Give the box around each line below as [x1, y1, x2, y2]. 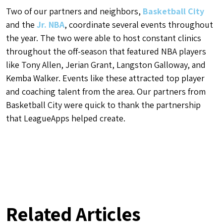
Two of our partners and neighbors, [6, 5, 143, 17]
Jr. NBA [37, 18, 64, 30]
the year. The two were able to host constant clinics [6, 32, 201, 44]
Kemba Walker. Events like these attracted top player [6, 72, 205, 84]
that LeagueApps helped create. [6, 112, 125, 124]
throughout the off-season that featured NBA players [6, 45, 206, 57]
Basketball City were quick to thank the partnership [6, 99, 201, 111]
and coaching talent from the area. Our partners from [6, 85, 206, 97]
